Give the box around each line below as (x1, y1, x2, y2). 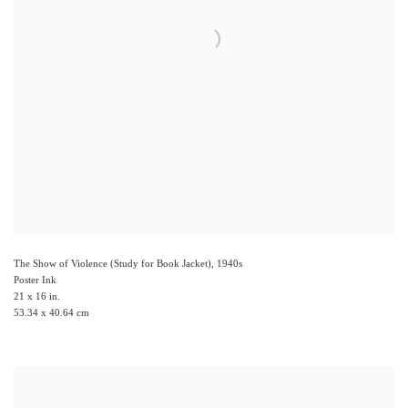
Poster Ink (14, 274, 56, 286)
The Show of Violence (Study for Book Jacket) (14, 258, 211, 270)
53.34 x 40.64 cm (14, 307, 89, 319)
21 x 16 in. (14, 291, 60, 302)
